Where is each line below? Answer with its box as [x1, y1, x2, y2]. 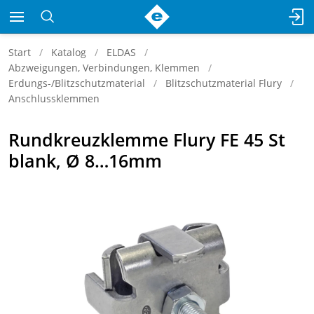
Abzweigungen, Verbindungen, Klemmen [8, 61, 200, 74]
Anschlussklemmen [8, 92, 100, 105]
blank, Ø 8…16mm [8, 149, 162, 172]
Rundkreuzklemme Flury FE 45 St [8, 128, 285, 151]
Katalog [51, 46, 86, 59]
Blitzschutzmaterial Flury [165, 76, 282, 90]
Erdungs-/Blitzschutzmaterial [8, 76, 145, 90]
